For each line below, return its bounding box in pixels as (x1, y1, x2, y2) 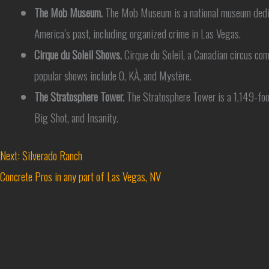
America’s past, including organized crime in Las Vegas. (34, 24, 241, 41)
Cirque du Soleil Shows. (34, 45, 122, 62)
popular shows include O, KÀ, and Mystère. (34, 66, 192, 83)
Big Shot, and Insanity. (34, 108, 118, 125)
